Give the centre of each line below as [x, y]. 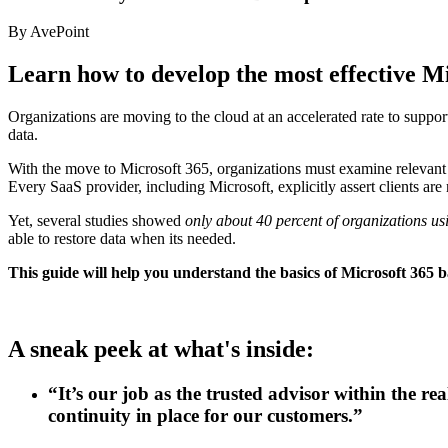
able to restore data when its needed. [122, 239]
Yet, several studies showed [96, 221]
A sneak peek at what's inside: [161, 348]
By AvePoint [48, 32]
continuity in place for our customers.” [205, 415]
